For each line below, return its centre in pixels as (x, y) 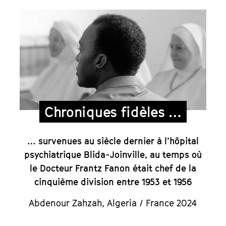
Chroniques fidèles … (113, 111)
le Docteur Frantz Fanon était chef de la (113, 168)
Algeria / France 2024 (152, 203)
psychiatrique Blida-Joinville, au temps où (113, 154)
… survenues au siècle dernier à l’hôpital (113, 141)
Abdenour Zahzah (66, 203)
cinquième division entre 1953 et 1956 (113, 182)
